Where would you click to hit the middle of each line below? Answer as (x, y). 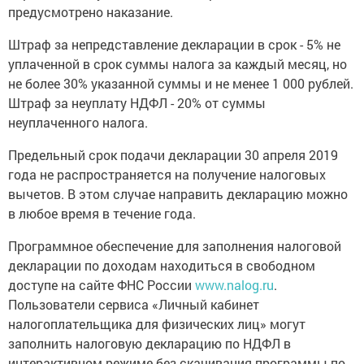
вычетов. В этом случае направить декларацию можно (178, 194)
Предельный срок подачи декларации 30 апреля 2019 (173, 155)
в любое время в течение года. (102, 214)
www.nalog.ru (234, 285)
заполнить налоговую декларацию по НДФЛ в (149, 344)
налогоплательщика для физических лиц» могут (157, 324)
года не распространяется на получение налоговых (167, 175)
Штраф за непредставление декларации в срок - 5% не (174, 45)
